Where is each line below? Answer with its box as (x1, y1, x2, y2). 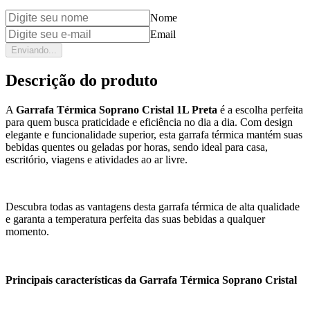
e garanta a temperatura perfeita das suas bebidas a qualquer (6, 212, 265, 225)
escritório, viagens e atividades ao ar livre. (6, 153, 188, 165)
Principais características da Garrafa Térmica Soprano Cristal (6, 273, 297, 286)
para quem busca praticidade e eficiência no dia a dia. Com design (6, 116, 293, 128)
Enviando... (11, 45, 57, 56)
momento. (6, 225, 49, 237)
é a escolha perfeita (217, 103, 303, 116)
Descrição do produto (6, 71, 158, 90)
